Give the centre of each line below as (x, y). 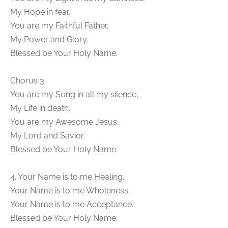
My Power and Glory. (49, 39)
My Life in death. (40, 108)
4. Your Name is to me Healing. (67, 177)
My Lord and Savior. (47, 136)
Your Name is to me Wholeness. (70, 191)
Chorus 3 (27, 81)
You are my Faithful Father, (60, 26)
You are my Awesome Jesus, (65, 122)
